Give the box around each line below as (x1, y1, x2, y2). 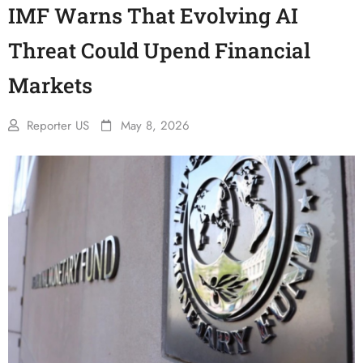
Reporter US (27, 117, 89, 135)
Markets (8, 71, 92, 99)
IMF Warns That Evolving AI (8, 2, 298, 29)
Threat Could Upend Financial (8, 36, 310, 64)
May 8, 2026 (121, 117, 190, 135)
